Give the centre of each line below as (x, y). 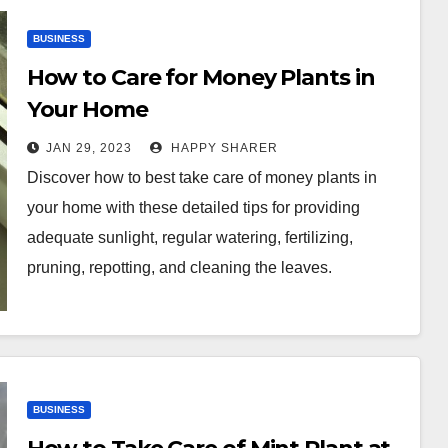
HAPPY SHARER (222, 148)
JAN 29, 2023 (88, 148)
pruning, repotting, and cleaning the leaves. (179, 267)
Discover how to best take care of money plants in (201, 177)
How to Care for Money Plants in (200, 77)
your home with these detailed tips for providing (193, 207)
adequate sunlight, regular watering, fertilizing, (189, 237)
